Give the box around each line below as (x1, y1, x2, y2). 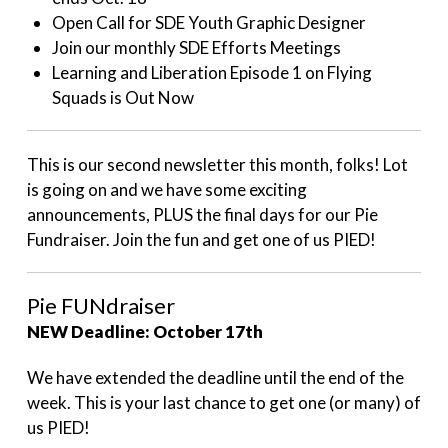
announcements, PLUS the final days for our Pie (26, 203, 378, 225)
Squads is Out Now (52, 86, 195, 108)
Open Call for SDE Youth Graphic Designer (52, 11, 367, 33)
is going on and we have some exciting (26, 178, 307, 200)
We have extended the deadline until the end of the (26, 366, 404, 388)
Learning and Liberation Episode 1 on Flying (52, 61, 373, 83)
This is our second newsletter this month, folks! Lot (26, 153, 408, 175)
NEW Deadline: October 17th (26, 321, 263, 343)
